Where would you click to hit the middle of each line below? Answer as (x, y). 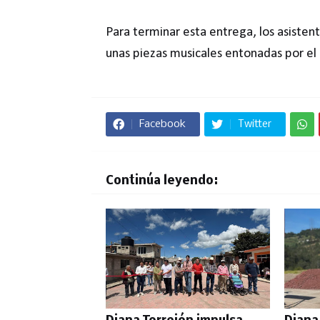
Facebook (162, 124)
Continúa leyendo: (161, 181)
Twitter (254, 124)
